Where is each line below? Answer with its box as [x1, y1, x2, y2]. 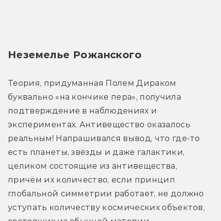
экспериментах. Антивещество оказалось [8, 119, 190, 129]
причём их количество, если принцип [8, 175, 175, 184]
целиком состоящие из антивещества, [8, 161, 177, 171]
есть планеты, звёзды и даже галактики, [8, 147, 185, 157]
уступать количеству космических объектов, [8, 202, 205, 212]
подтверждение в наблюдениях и [8, 106, 157, 115]
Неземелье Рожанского [8, 48, 142, 61]
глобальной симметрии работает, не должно [8, 188, 204, 198]
